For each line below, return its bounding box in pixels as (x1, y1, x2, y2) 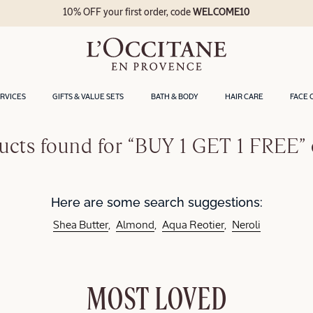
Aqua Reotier (161, 220, 224, 232)
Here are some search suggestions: (50, 194, 263, 210)
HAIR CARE (224, 92, 263, 101)
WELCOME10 (193, 8, 251, 18)
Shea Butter (52, 220, 108, 232)
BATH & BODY (150, 92, 198, 101)
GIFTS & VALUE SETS (52, 92, 124, 101)
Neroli (231, 220, 261, 232)
